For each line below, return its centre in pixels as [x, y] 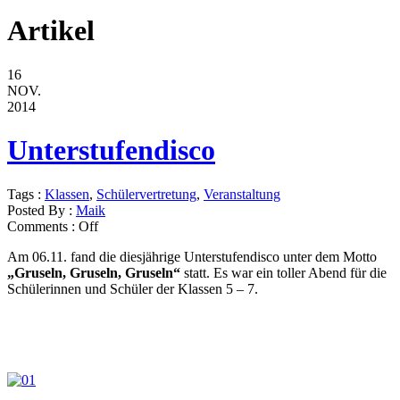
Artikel [51, 31]
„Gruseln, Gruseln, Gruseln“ [94, 272]
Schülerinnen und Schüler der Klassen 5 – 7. [134, 288]
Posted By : [42, 210]
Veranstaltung [242, 194]
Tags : [26, 194]
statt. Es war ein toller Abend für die [283, 272]
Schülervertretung [146, 194]
